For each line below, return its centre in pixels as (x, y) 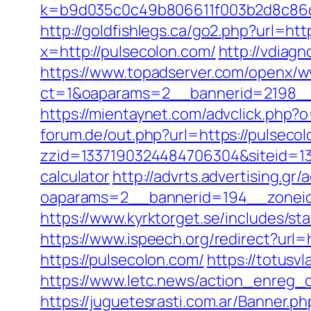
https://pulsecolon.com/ (122, 260)
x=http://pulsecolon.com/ (128, 51)
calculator (75, 176)
